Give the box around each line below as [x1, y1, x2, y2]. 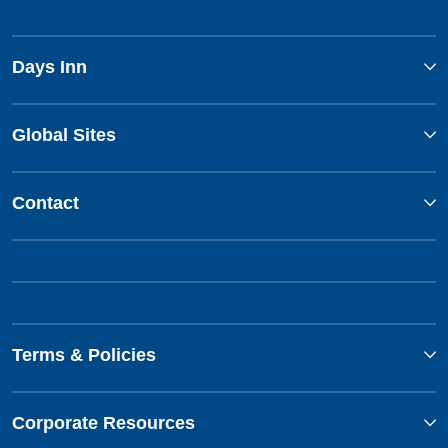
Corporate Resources [12, 413, 195, 434]
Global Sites [12, 125, 116, 146]
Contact [12, 193, 79, 214]
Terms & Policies [12, 345, 156, 366]
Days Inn [12, 57, 87, 78]
